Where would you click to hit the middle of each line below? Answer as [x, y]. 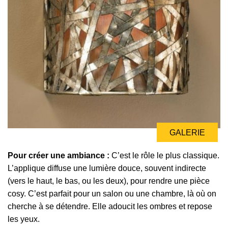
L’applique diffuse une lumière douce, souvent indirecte [107, 168]
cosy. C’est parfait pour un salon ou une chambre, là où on [112, 193]
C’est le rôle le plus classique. [164, 155]
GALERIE [187, 132]
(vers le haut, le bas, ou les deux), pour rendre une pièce [109, 181]
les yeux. [24, 219]
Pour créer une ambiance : [59, 155]
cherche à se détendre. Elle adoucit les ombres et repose [110, 206]
